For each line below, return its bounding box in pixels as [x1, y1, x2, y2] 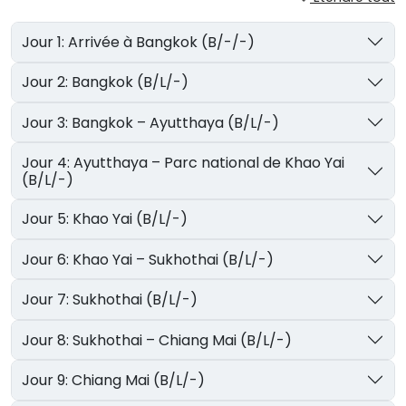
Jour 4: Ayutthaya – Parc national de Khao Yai [22, 151, 74, 173]
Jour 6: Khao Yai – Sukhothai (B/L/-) [72, 248, 275, 270]
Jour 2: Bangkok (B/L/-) [72, 72, 189, 93]
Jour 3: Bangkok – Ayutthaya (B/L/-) [72, 111, 280, 133]
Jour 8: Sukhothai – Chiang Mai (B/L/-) [72, 329, 293, 351]
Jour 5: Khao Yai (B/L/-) [72, 208, 188, 230]
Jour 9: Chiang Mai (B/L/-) [72, 369, 206, 391]
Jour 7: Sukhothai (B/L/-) [72, 289, 198, 311]
